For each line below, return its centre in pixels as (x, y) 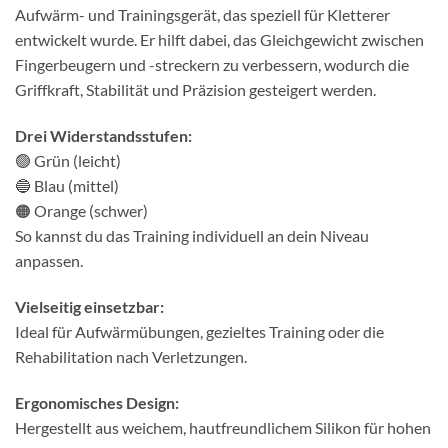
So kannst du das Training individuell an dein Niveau (192, 236)
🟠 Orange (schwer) (81, 211)
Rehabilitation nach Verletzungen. (131, 356)
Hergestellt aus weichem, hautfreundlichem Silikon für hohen (223, 427)
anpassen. (49, 261)
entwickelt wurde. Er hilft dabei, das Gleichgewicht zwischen (219, 40)
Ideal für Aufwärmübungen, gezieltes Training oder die (199, 331)
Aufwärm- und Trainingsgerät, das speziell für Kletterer (202, 15)
